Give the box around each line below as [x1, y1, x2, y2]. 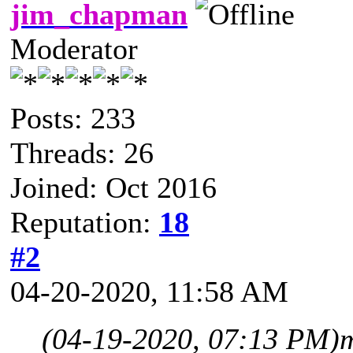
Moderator [10, 32, 138, 65]
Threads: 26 [10, 136, 154, 169]
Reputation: [10, 205, 159, 239]
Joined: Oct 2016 [10, 170, 217, 204]
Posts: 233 [10, 101, 136, 135]
